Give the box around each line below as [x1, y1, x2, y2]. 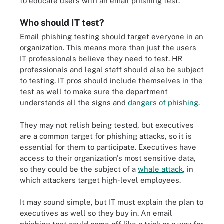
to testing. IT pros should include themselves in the [20, 76, 203, 85]
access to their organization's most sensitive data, [20, 153, 196, 162]
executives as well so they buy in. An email [20, 209, 172, 217]
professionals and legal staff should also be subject [20, 65, 204, 74]
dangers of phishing [128, 98, 198, 107]
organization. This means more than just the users [20, 43, 196, 52]
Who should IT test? [20, 17, 104, 28]
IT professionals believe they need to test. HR [20, 54, 182, 63]
